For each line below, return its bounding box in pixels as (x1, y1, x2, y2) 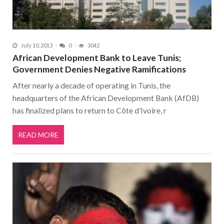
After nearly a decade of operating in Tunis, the (12, 80, 170, 90)
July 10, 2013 (21, 42, 52, 49)
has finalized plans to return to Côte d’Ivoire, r (12, 105, 166, 115)
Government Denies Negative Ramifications (12, 63, 186, 74)
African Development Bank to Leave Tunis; (12, 52, 181, 63)
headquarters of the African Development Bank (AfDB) (12, 92, 199, 102)
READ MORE (18, 130, 58, 139)
